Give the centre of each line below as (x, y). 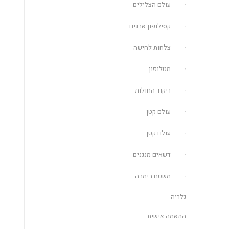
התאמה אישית (167, 216)
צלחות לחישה (152, 47)
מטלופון (160, 69)
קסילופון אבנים (150, 26)
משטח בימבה (153, 176)
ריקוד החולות (153, 90)
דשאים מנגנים (152, 155)
